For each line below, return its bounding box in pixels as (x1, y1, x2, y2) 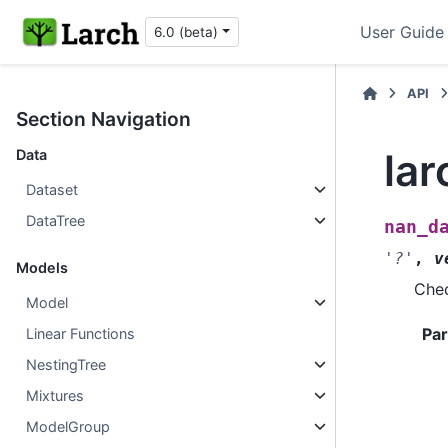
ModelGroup (26, 418, 111, 435)
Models (16, 259, 68, 276)
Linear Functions (26, 325, 136, 342)
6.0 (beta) (154, 24, 219, 40)
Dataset (26, 181, 79, 198)
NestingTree (26, 356, 107, 373)
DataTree (26, 212, 86, 229)
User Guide (360, 22, 444, 42)
